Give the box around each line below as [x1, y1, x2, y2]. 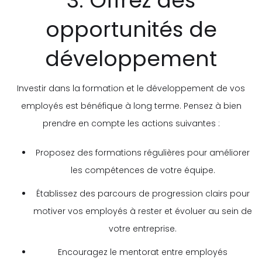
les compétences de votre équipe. [70, 164, 215, 176]
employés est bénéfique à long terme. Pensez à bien [20, 99, 242, 112]
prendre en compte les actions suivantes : [42, 117, 220, 129]
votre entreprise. [109, 222, 177, 235]
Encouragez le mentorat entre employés [58, 246, 227, 258]
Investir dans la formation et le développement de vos [17, 82, 245, 94]
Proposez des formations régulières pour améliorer [36, 146, 250, 158]
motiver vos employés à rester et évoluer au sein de [33, 205, 252, 217]
